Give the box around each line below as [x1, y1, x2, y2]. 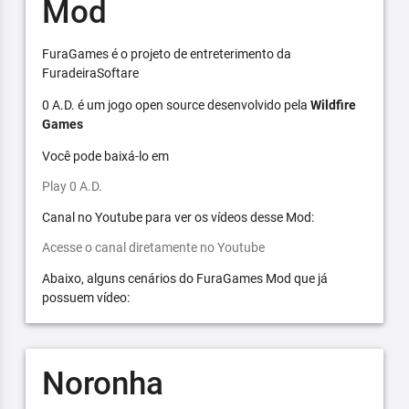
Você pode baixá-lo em [41, 148, 169, 163]
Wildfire [309, 97, 356, 112]
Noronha [41, 364, 163, 403]
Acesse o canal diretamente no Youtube [41, 239, 265, 255]
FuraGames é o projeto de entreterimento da [41, 46, 291, 61]
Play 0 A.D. [41, 178, 102, 194]
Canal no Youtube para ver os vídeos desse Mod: [41, 209, 314, 225]
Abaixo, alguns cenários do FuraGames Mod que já [41, 270, 328, 286]
